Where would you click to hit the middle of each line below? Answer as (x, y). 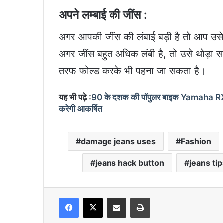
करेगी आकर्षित (81, 109)
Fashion (196, 142)
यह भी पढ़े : (75, 97)
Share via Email (134, 197)
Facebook (93, 197)
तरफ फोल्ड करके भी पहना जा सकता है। (132, 71)
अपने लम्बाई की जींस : (103, 15)
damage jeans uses (118, 142)
